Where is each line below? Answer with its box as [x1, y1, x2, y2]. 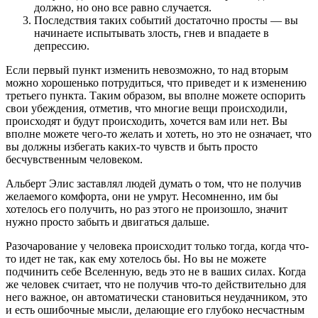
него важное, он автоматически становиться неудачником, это [6, 290, 307, 303]
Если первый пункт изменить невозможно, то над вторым [6, 63, 288, 76]
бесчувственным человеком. [6, 153, 143, 165]
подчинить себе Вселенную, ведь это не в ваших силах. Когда [6, 265, 306, 278]
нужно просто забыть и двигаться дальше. [6, 215, 209, 228]
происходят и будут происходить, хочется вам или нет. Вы [6, 114, 287, 127]
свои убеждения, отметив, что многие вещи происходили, [6, 102, 287, 114]
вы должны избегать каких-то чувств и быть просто [6, 140, 258, 153]
